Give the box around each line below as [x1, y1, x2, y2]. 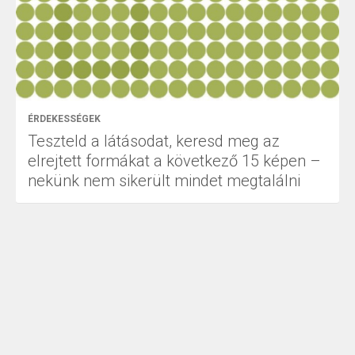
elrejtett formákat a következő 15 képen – [28, 151, 321, 170]
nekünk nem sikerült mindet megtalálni [28, 170, 300, 190]
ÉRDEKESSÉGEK [28, 113, 101, 124]
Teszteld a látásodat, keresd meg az [28, 131, 280, 151]
